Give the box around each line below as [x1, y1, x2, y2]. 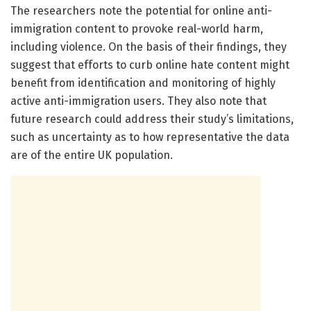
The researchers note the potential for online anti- [10, 3, 272, 17]
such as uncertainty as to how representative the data [10, 130, 289, 144]
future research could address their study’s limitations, [10, 112, 294, 126]
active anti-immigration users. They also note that [10, 94, 267, 108]
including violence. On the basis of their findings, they [10, 40, 287, 53]
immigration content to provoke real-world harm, [10, 22, 263, 35]
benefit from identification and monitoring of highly [10, 76, 276, 90]
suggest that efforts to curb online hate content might [10, 58, 289, 72]
